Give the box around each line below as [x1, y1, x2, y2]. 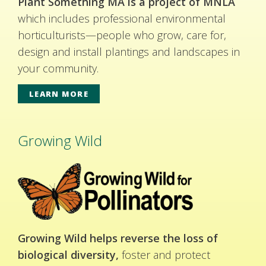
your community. [18, 61, 99, 75]
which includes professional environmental [18, 11, 226, 26]
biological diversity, [18, 247, 119, 262]
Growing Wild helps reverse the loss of [18, 230, 218, 245]
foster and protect [119, 247, 210, 262]
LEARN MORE [29, 88, 88, 99]
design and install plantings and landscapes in [18, 44, 240, 59]
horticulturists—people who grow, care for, [18, 27, 226, 42]
